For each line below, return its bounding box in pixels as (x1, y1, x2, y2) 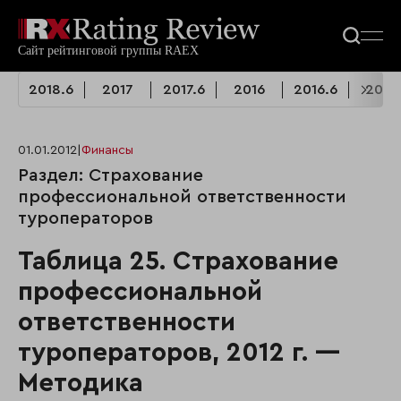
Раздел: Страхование (18, 166, 203, 185)
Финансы (81, 144, 133, 158)
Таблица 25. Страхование (18, 249, 338, 276)
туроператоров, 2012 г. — (18, 340, 340, 367)
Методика (18, 371, 143, 397)
